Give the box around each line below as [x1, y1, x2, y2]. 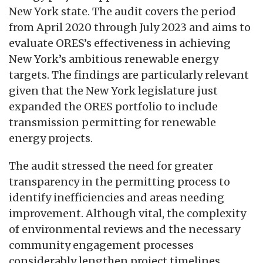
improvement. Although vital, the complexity [9, 206, 246, 220]
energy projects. [9, 131, 93, 145]
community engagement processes [9, 238, 194, 252]
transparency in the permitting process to [9, 174, 230, 188]
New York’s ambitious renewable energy [9, 52, 218, 66]
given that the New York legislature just [9, 83, 218, 97]
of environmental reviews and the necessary [9, 222, 240, 236]
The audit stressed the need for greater [9, 159, 213, 173]
